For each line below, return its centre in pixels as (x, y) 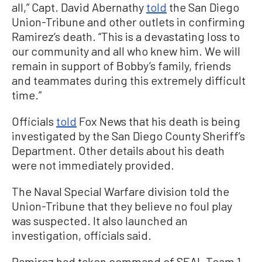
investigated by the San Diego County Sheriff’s (128, 136)
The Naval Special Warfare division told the (120, 192)
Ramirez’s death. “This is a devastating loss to (126, 37)
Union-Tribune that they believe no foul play (122, 206)
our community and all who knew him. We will (126, 51)
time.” (27, 95)
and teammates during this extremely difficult (129, 80)
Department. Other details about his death (118, 151)
